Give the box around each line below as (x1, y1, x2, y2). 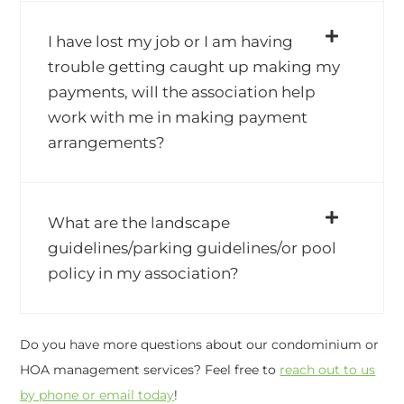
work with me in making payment (48, 108, 308, 126)
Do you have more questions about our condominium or (20, 336, 380, 353)
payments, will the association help (48, 83, 317, 101)
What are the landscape (48, 214, 231, 232)
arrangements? (48, 133, 166, 151)
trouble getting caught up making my (48, 58, 341, 76)
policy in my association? (48, 264, 240, 282)
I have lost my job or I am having (48, 32, 294, 50)
